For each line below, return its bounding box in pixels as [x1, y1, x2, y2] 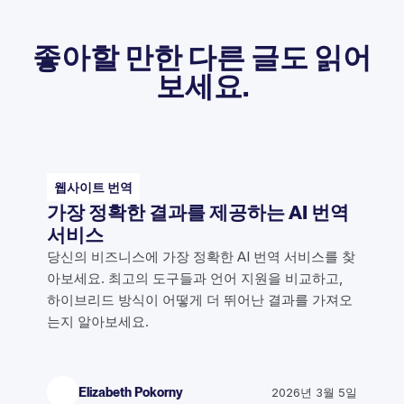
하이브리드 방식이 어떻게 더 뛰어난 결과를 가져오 [47, 291, 353, 309]
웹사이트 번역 [54, 179, 133, 195]
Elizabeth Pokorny [78, 384, 183, 399]
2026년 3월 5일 [271, 384, 357, 399]
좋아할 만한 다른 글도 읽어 [32, 39, 372, 75]
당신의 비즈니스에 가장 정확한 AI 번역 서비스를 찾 [47, 248, 355, 266]
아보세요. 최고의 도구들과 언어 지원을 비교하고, [47, 270, 343, 288]
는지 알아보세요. [47, 313, 149, 331]
